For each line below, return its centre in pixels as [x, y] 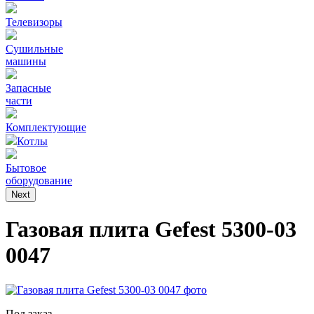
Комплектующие [46, 127]
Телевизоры [34, 22]
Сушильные [34, 49]
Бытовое [26, 168]
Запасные [28, 88]
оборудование [39, 180]
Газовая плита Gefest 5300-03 [151, 230]
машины [26, 61]
